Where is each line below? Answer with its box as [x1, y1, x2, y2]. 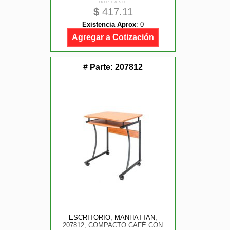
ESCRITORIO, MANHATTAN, [68, 214, 157, 221]
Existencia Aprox [82, 21, 136, 28]
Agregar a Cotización [72, 33, 154, 42]
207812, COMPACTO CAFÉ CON [63, 221, 163, 229]
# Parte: [83, 63, 115, 71]
